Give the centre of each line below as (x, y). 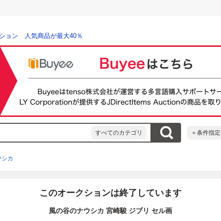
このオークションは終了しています (110, 193)
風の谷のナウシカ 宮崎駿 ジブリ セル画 (110, 211)
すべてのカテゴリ (119, 133)
